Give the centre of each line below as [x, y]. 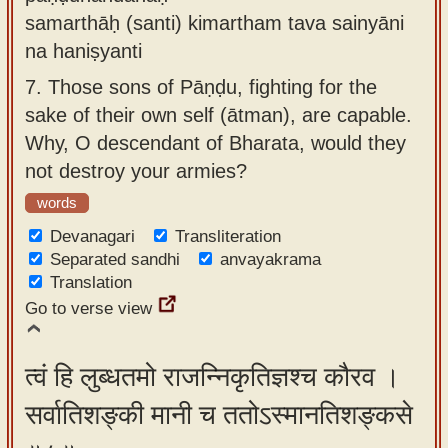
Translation [91, 282]
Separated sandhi [115, 259]
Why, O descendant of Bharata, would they [215, 142]
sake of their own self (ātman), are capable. [218, 114]
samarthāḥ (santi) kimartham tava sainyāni [214, 22]
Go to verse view [88, 308]
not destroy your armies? [136, 170]
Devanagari [92, 236]
